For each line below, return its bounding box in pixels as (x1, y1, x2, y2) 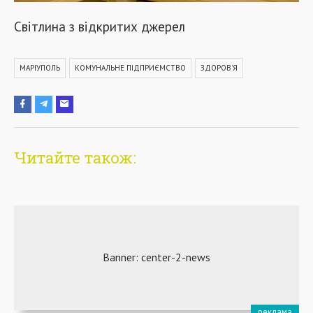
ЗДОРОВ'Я (201, 62, 238, 73)
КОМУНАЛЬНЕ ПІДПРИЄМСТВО (75, 62, 186, 73)
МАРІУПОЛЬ (20, 62, 60, 73)
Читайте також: (14, 147, 136, 168)
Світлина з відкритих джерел (14, 17, 185, 35)
